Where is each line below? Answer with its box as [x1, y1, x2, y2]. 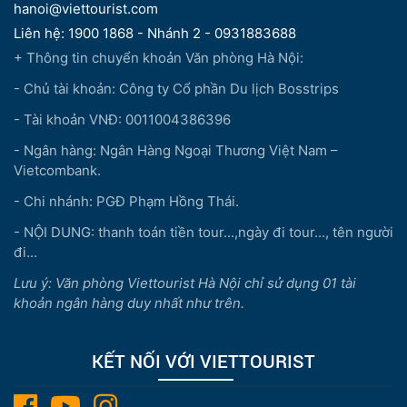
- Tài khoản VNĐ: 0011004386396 [14, 110, 231, 128]
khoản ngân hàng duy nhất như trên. [14, 293, 244, 312]
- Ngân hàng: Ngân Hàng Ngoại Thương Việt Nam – [14, 141, 338, 159]
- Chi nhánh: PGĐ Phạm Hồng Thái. [14, 192, 239, 210]
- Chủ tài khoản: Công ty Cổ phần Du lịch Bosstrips [14, 79, 339, 97]
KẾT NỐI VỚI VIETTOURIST [92, 348, 315, 372]
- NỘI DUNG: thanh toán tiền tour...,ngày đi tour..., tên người [14, 223, 393, 241]
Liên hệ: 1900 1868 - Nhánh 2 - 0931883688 [14, 24, 296, 42]
